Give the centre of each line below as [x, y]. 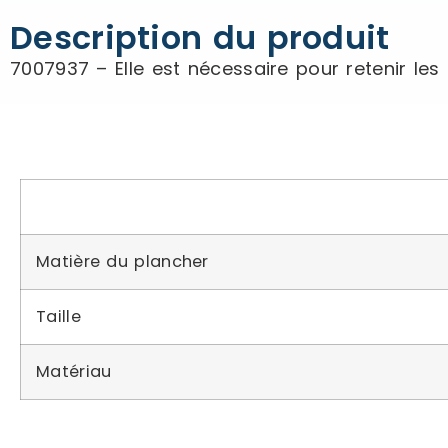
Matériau [74, 371]
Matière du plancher [122, 261]
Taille [58, 316]
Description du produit [200, 37]
